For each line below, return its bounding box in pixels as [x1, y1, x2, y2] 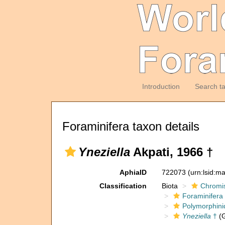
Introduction [142, 82, 180, 90]
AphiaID [119, 168, 147, 176]
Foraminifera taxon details [62, 120, 199, 133]
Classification [99, 182, 147, 190]
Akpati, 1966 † [130, 145, 213, 159]
